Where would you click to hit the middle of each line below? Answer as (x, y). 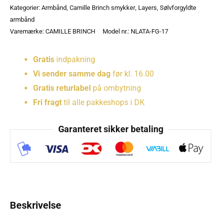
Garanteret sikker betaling (110, 129)
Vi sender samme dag (72, 74)
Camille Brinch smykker (102, 7)
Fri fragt (48, 102)
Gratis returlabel (62, 88)
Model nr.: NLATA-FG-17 (135, 31)
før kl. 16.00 (132, 74)
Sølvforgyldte (178, 7)
